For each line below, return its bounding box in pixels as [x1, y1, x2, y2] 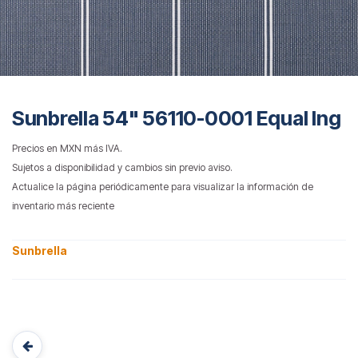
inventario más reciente [12, 199, 114, 212]
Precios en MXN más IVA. [12, 141, 122, 154]
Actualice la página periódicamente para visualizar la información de [12, 180, 313, 193]
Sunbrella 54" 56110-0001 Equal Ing [12, 105, 341, 130]
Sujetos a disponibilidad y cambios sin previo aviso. [12, 161, 233, 173]
